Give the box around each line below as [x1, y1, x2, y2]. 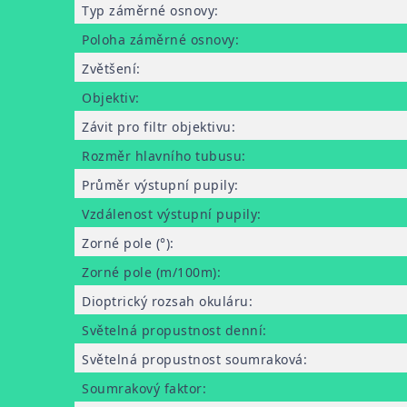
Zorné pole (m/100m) [82, 263, 217, 281]
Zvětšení [82, 60, 136, 77]
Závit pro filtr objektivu [82, 118, 232, 135]
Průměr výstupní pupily [82, 176, 234, 194]
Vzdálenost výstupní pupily [82, 205, 257, 223]
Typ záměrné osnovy [82, 2, 214, 19]
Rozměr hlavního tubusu [82, 147, 242, 164]
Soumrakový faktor [82, 380, 203, 397]
